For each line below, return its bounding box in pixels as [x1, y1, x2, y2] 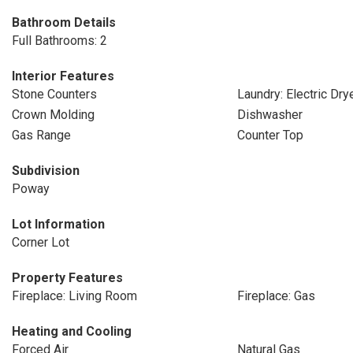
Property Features [12, 270, 123, 285]
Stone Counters [12, 87, 97, 102]
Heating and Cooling [12, 324, 132, 339]
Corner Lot [12, 235, 69, 250]
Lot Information [12, 217, 105, 232]
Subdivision [12, 163, 80, 178]
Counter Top [236, 128, 303, 143]
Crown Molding [12, 107, 95, 122]
